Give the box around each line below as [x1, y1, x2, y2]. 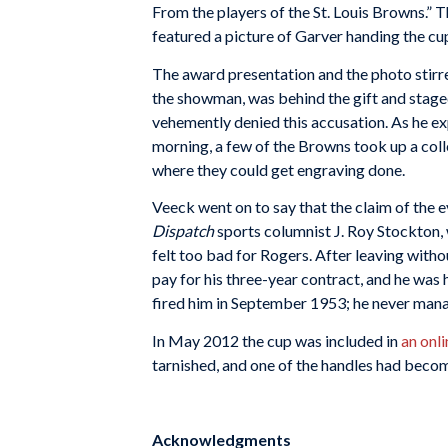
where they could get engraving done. [152, 159, 405, 179]
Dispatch [152, 221, 214, 241]
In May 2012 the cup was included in [152, 330, 401, 350]
